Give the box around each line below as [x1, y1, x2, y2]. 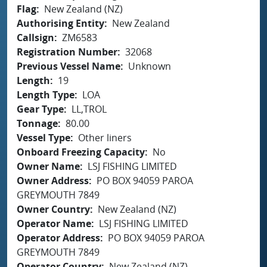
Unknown [128, 59, 171, 73]
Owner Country [17, 202, 90, 216]
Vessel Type [17, 131, 70, 144]
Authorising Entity [17, 16, 104, 30]
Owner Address [17, 173, 89, 187]
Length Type [17, 88, 74, 101]
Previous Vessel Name [17, 59, 120, 73]
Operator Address [17, 231, 100, 244]
